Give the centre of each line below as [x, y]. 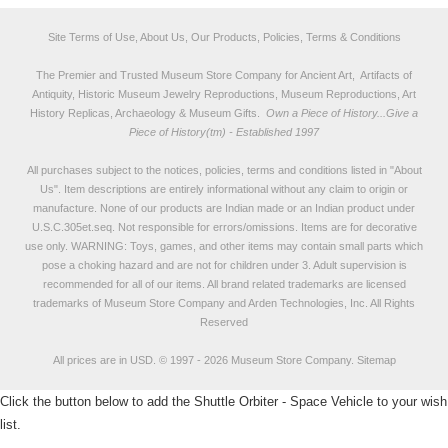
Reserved [224, 322]
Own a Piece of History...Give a [340, 113]
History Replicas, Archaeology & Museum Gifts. [146, 113]
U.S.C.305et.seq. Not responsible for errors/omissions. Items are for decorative [224, 227]
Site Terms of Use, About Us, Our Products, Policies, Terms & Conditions [224, 37]
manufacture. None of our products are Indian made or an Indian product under [224, 208]
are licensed [374, 284]
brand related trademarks [282, 284]
